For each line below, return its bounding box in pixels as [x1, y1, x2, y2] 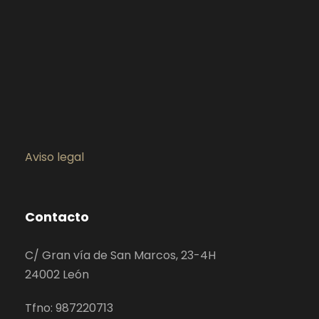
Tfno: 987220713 [25, 300, 113, 317]
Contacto [25, 208, 89, 226]
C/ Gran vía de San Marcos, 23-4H [25, 247, 216, 264]
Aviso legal [25, 149, 84, 166]
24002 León [25, 266, 89, 283]
